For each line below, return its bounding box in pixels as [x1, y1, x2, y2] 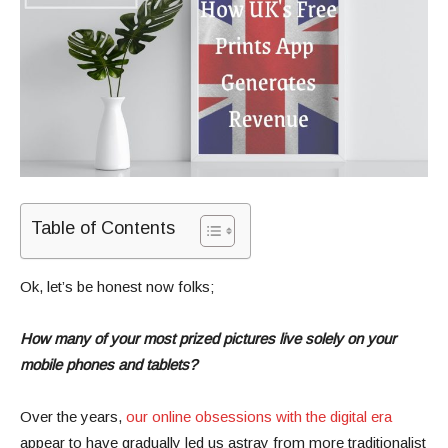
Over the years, [20, 407, 126, 425]
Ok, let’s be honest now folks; [20, 277, 214, 295]
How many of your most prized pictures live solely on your [20, 329, 396, 347]
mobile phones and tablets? [20, 355, 197, 373]
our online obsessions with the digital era [126, 407, 392, 425]
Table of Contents [31, 217, 175, 238]
